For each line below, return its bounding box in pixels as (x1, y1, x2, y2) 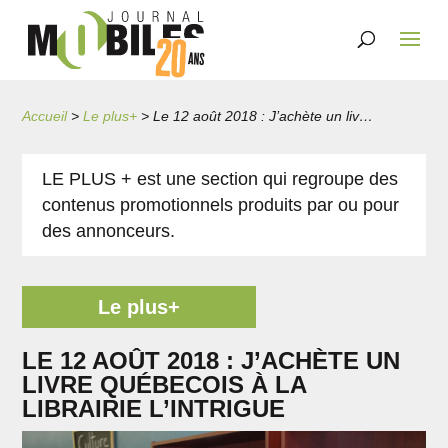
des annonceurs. (42, 221, 176, 241)
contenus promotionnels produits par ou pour (42, 195, 400, 215)
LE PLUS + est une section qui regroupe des (42, 169, 399, 189)
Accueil (22, 108, 68, 124)
